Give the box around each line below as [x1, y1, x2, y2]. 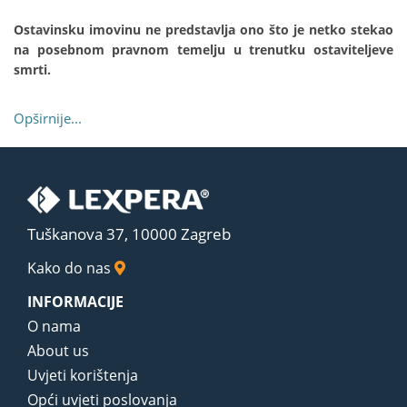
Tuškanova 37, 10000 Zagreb [27, 223, 231, 244]
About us [27, 340, 89, 361]
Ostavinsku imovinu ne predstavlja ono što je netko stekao [14, 21, 393, 39]
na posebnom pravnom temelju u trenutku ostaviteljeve [14, 41, 393, 59]
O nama [27, 315, 81, 336]
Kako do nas [27, 257, 114, 278]
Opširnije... [14, 109, 82, 128]
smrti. [14, 61, 51, 79]
